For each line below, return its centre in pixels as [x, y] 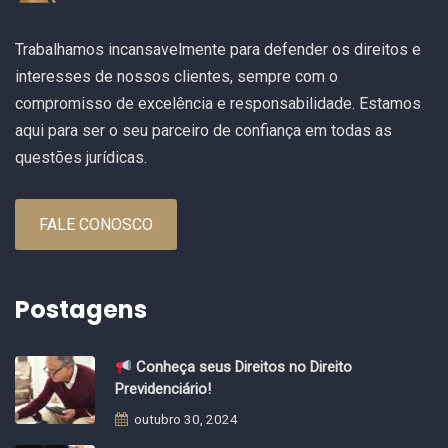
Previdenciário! [163, 389]
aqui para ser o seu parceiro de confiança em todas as [203, 130]
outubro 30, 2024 [184, 419]
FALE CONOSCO [96, 224]
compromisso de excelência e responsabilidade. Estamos [218, 103]
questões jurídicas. [81, 157]
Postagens [81, 309]
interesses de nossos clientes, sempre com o [176, 76]
